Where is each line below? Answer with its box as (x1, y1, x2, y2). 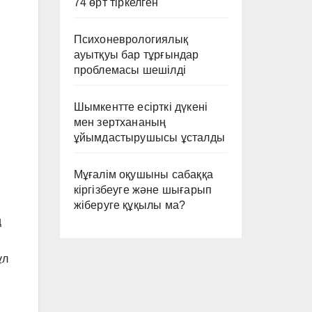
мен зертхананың (73, 116, 166, 128)
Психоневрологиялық (73, 33, 189, 45)
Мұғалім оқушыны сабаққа (73, 169, 214, 180)
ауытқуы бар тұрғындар (73, 49, 199, 61)
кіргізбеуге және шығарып (73, 184, 212, 196)
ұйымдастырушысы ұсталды (73, 132, 226, 143)
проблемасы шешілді (73, 64, 187, 76)
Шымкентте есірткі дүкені (73, 101, 208, 113)
